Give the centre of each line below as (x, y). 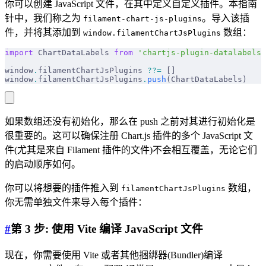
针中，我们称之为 (44, 18)
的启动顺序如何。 (43, 164)
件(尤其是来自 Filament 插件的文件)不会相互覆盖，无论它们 (131, 150)
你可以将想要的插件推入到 (63, 188)
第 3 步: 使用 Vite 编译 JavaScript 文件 (107, 229)
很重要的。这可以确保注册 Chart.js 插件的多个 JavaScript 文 (129, 136)
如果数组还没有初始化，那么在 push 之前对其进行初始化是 (130, 122)
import (19, 53)
